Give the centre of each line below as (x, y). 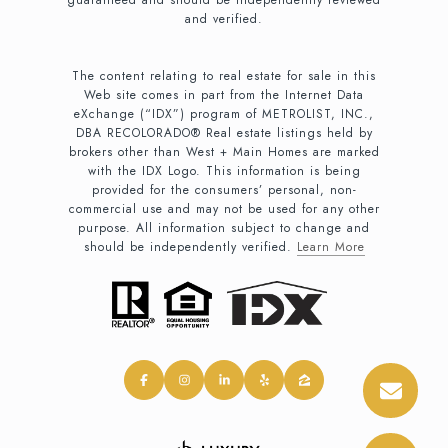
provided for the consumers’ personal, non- (224, 189)
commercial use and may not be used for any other (224, 208)
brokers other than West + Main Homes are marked (224, 151)
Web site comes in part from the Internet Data (224, 94)
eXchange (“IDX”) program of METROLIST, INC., (224, 113)
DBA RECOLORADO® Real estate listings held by (224, 132)
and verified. (224, 18)
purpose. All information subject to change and (224, 227)
